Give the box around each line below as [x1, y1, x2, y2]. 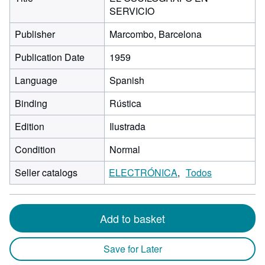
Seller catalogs [15, 166, 77, 179]
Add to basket [100, 211, 165, 226]
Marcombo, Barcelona [109, 27, 202, 41]
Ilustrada [109, 119, 146, 133]
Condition [15, 143, 56, 156]
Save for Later [103, 242, 162, 256]
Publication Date [15, 50, 85, 64]
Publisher [15, 27, 55, 41]
